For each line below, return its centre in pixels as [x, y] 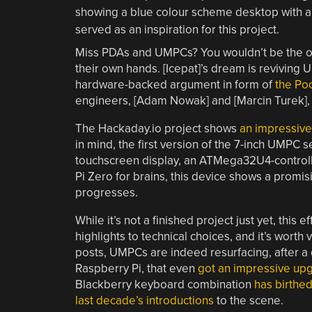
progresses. [106, 192]
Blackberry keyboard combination [164, 284]
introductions [180, 300]
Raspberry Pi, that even [136, 268]
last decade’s [109, 300]
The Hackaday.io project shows [157, 128]
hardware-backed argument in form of [175, 84]
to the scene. [248, 300]
